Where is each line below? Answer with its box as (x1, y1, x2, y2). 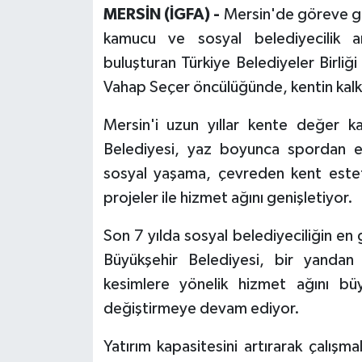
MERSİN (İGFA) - (103, 6, 224, 23)
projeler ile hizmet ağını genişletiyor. (103, 189, 353, 206)
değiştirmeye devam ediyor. (103, 300, 300, 317)
